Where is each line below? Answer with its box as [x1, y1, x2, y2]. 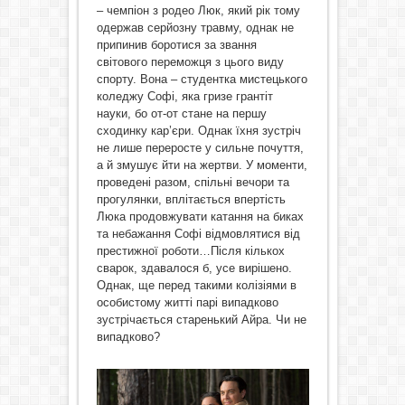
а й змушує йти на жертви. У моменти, [96, 158, 307, 172]
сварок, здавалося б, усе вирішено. [96, 261, 292, 275]
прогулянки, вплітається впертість [96, 193, 286, 206]
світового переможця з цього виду [96, 55, 284, 69]
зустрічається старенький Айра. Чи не [96, 313, 306, 326]
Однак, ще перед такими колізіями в [96, 278, 297, 292]
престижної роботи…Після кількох [96, 244, 285, 258]
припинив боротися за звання [96, 38, 257, 52]
